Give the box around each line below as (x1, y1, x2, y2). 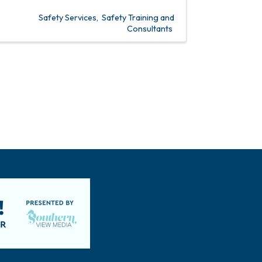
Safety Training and (102, 12, 174, 23)
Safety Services (39, 12, 96, 23)
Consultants (127, 23, 173, 34)
